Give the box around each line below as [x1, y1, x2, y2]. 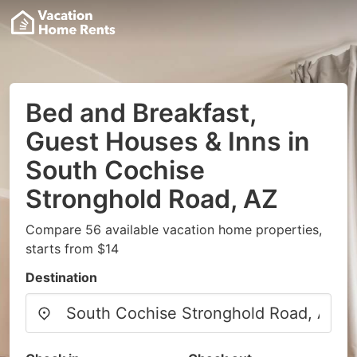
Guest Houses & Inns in [25, 126, 310, 157]
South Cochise [25, 155, 205, 186]
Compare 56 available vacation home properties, [25, 222, 322, 237]
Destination [25, 269, 97, 285]
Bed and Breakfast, [25, 97, 256, 128]
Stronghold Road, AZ [25, 183, 278, 214]
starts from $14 [25, 241, 119, 257]
